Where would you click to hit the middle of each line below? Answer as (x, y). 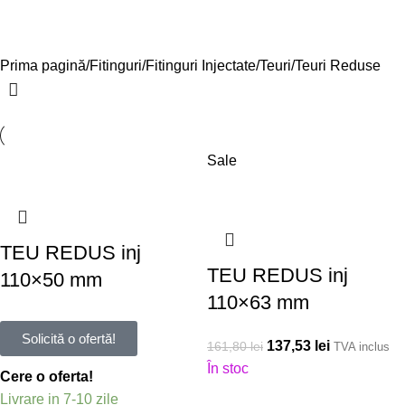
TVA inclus (362, 346)
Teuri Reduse (338, 65)
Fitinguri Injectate (201, 65)
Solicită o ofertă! (69, 338)
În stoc (228, 368)
